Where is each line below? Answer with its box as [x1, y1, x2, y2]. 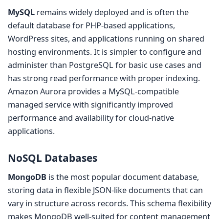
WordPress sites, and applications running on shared [8, 33, 204, 44]
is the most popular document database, [46, 172, 199, 183]
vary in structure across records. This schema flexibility [8, 198, 211, 209]
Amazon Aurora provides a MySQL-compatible [8, 86, 179, 97]
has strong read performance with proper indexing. [8, 73, 200, 84]
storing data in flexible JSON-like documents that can [8, 185, 203, 196]
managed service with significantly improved [8, 99, 173, 110]
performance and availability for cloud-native [8, 112, 174, 124]
